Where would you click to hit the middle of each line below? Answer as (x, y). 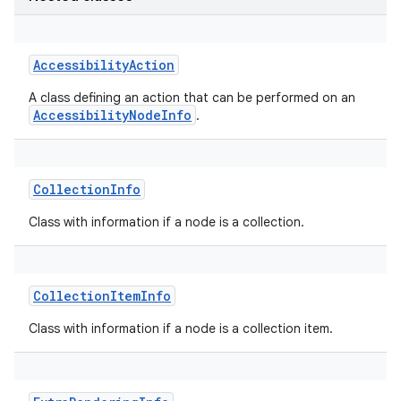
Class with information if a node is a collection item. (181, 328)
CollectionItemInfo (102, 296)
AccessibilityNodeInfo (112, 115)
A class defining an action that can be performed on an (192, 98)
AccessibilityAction (104, 65)
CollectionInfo (87, 189)
